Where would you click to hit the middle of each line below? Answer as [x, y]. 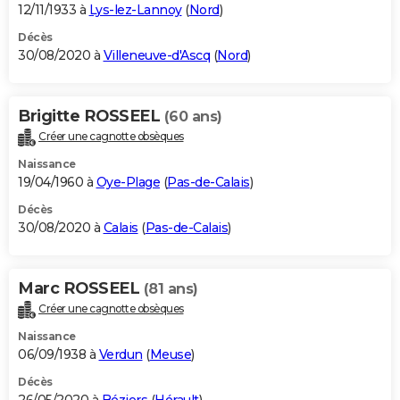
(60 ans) [193, 117]
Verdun [121, 355]
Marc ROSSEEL [81, 289]
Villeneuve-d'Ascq [156, 56]
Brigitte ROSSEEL [91, 117]
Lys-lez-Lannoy [135, 10]
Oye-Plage [128, 183]
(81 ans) [171, 289]
